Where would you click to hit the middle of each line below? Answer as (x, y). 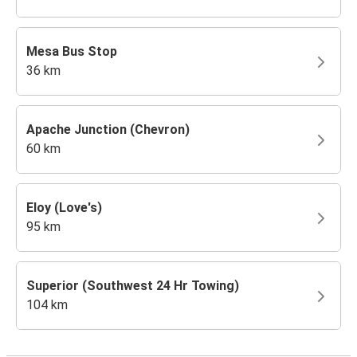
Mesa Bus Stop (72, 51)
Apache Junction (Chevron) (108, 129)
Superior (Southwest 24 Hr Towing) (133, 285)
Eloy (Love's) (64, 207)
